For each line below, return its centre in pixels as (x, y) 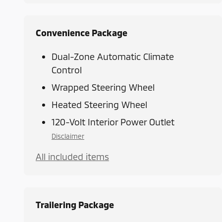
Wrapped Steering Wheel (103, 87)
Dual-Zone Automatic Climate (113, 57)
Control (67, 70)
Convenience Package (82, 33)
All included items (72, 157)
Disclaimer (68, 136)
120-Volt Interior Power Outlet (113, 122)
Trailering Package (75, 205)
